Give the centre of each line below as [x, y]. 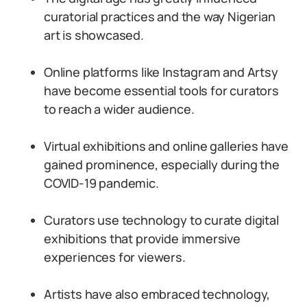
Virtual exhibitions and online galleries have [166, 146]
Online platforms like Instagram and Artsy [161, 72]
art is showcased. [94, 35]
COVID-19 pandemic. [101, 183]
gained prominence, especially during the [162, 164]
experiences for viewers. [115, 257]
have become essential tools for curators [161, 90]
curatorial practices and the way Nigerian [160, 16]
